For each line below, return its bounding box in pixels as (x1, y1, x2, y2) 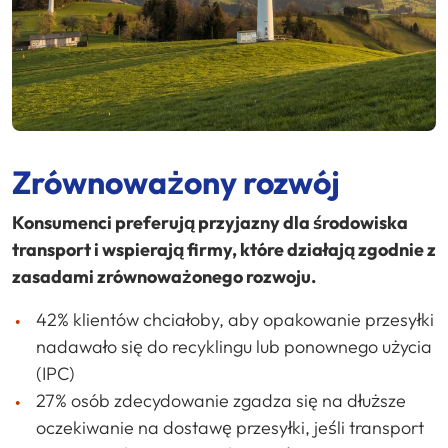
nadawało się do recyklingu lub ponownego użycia (36, 335, 432, 359)
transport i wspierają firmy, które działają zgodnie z (12, 238, 436, 262)
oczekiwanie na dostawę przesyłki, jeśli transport (36, 416, 424, 440)
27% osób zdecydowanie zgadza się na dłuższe (36, 389, 406, 413)
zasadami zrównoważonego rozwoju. (12, 265, 316, 289)
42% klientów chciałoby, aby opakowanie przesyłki (36, 308, 434, 332)
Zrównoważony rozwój (12, 162, 340, 203)
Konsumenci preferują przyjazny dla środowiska (12, 211, 408, 235)
